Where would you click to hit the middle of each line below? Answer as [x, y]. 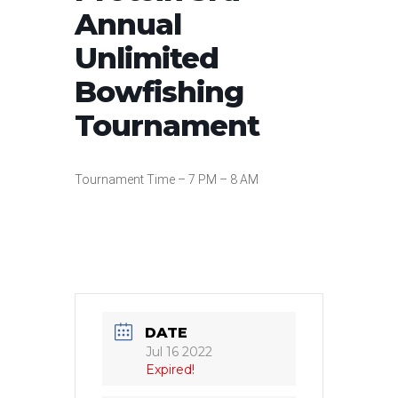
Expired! [170, 369]
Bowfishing [159, 92]
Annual [128, 24]
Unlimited [147, 58]
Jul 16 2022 [179, 351]
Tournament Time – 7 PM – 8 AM [167, 179]
